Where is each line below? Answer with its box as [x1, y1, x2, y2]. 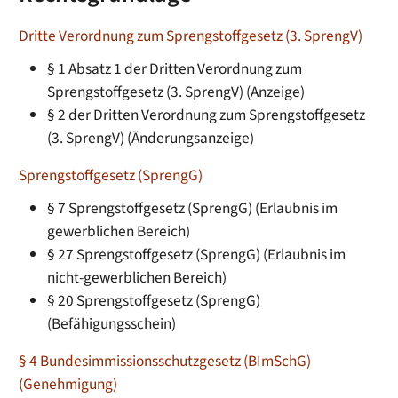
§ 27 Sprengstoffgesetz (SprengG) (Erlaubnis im [47, 243, 346, 266]
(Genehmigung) [19, 372, 118, 395]
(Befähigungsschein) [47, 312, 177, 335]
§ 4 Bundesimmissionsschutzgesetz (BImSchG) [19, 349, 312, 372]
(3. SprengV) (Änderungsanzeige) [47, 127, 255, 150]
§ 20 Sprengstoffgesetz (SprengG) [47, 289, 261, 312]
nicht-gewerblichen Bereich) [47, 266, 227, 289]
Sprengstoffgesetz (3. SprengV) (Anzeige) [47, 81, 306, 104]
